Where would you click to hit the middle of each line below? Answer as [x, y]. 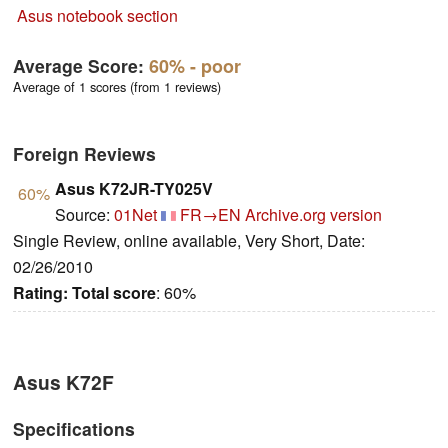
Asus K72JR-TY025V [134, 189]
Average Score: [81, 65]
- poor [213, 65]
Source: [84, 215]
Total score [114, 293]
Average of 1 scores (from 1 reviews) [117, 87]
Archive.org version [313, 215]
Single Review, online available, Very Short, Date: [189, 241]
